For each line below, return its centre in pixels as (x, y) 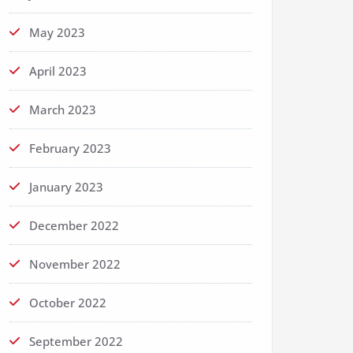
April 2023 (58, 71)
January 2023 (66, 187)
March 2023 (63, 110)
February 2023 (70, 148)
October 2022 (68, 303)
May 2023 (57, 32)
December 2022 (74, 225)
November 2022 (75, 264)
